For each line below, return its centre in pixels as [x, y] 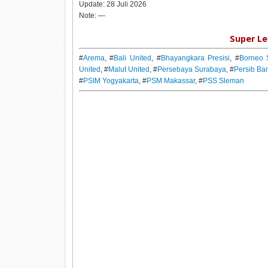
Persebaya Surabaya [191, 70]
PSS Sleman [223, 81]
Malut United [129, 70]
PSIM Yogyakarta [111, 81]
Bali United [133, 58]
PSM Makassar [170, 81]
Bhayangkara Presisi [195, 58]
